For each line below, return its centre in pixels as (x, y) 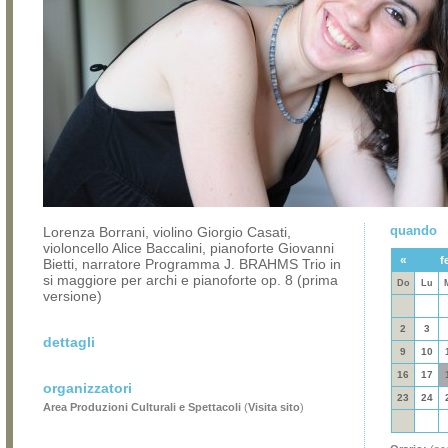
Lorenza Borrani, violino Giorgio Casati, (167, 232)
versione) (72, 296)
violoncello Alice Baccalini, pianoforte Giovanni (188, 248)
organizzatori (87, 388)
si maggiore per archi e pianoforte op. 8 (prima (190, 280)
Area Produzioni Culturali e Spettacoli (142, 407)
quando (413, 230)
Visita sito (274, 407)
